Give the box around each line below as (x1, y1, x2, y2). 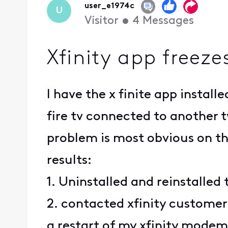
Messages (142, 15, 194, 27)
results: (47, 154, 92, 167)
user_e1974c (84, 2, 134, 11)
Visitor (84, 15, 119, 27)
